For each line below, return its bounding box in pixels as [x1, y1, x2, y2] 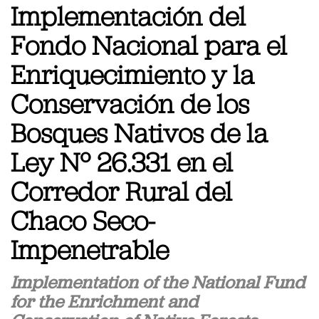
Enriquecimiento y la [11, 63, 254, 91]
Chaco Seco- [11, 209, 155, 237]
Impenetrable [11, 238, 169, 266]
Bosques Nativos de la [11, 121, 268, 150]
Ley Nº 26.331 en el [11, 150, 233, 179]
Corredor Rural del [11, 179, 232, 208]
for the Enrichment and [11, 293, 198, 312]
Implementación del [11, 4, 246, 33]
